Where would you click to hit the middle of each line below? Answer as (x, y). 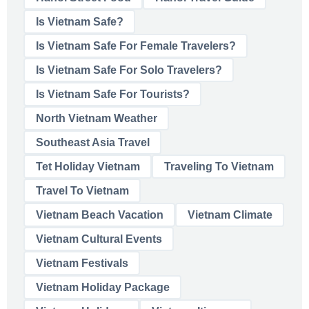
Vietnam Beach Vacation (99, 215)
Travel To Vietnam (82, 190)
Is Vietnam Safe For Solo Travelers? (129, 70)
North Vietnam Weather (96, 118)
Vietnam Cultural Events (99, 239)
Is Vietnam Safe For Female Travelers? (136, 46)
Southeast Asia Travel (92, 142)
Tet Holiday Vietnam (88, 166)
